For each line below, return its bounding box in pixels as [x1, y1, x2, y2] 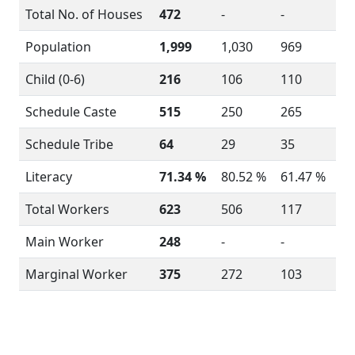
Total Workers [25, 200, 109, 218]
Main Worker [25, 233, 104, 250]
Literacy [25, 168, 72, 185]
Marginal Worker [25, 265, 128, 283]
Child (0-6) [25, 71, 85, 88]
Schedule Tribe [25, 136, 113, 153]
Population [25, 38, 91, 55]
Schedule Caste [25, 103, 116, 120]
